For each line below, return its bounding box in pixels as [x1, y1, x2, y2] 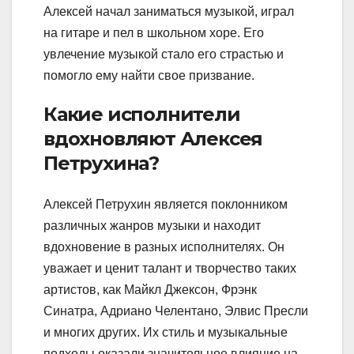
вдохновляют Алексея [43, 127, 263, 151]
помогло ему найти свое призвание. [43, 69, 254, 83]
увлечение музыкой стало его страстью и [43, 47, 284, 62]
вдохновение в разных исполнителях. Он [43, 239, 284, 254]
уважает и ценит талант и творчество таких [43, 261, 296, 275]
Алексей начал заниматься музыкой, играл [43, 5, 294, 19]
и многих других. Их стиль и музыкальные [43, 325, 288, 339]
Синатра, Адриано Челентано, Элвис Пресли [43, 303, 308, 318]
